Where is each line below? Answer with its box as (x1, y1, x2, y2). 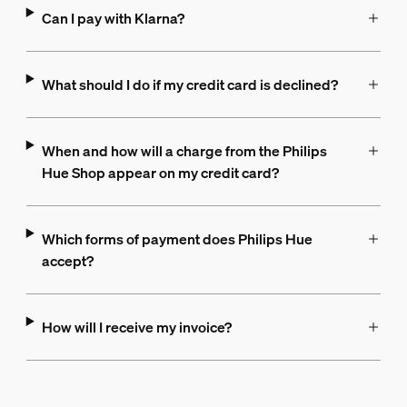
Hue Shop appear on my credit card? (41, 163, 279, 184)
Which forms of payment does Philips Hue (41, 229, 313, 250)
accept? (41, 251, 94, 272)
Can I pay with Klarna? (41, 8, 184, 29)
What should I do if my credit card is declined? (41, 74, 338, 95)
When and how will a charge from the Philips (41, 141, 327, 162)
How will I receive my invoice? (41, 317, 232, 338)
